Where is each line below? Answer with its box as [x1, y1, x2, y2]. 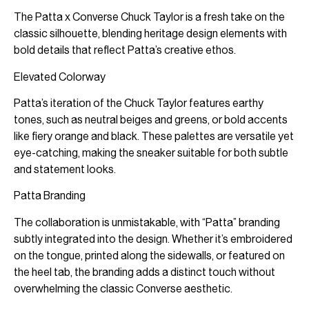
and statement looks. [14, 162, 116, 176]
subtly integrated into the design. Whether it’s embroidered [14, 232, 292, 246]
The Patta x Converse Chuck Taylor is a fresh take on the [14, 10, 285, 24]
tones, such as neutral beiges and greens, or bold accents [14, 112, 288, 126]
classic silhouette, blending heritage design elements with [14, 27, 287, 41]
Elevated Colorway [14, 70, 106, 83]
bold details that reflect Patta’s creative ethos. [14, 43, 236, 57]
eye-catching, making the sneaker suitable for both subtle [14, 146, 288, 159]
